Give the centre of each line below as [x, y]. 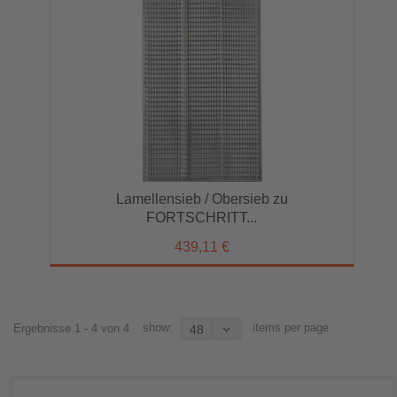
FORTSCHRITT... [202, 218]
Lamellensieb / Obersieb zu [202, 199]
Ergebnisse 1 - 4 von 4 [71, 328]
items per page [285, 328]
